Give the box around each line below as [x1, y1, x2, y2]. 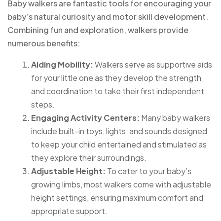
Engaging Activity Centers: [31, 112, 140, 123]
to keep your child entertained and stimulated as [31, 139, 207, 149]
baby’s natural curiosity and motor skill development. [7, 11, 208, 22]
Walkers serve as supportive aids [93, 59, 212, 70]
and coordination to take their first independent [31, 85, 204, 96]
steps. [31, 99, 55, 110]
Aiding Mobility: [31, 59, 93, 70]
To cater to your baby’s [106, 165, 191, 176]
